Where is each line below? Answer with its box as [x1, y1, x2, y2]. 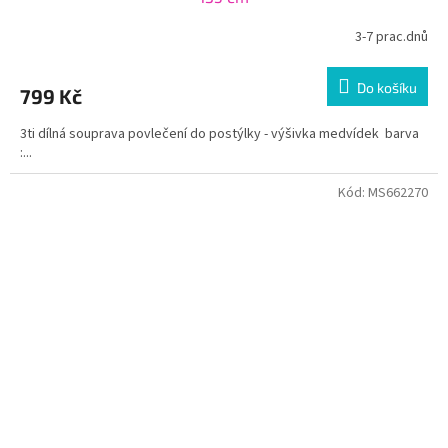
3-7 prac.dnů [355, 27, 428, 48]
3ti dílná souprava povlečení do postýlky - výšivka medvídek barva [20, 123, 419, 144]
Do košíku [357, 78, 417, 96]
